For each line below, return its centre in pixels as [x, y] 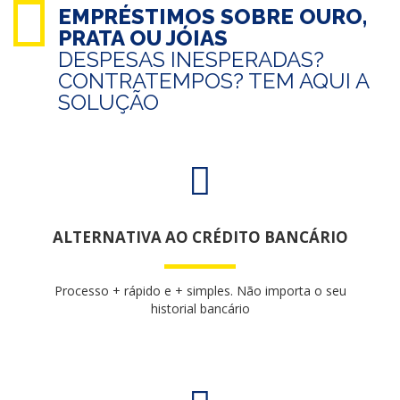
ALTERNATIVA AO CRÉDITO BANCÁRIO [200, 237]
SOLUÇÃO [108, 102]
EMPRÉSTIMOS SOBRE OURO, [212, 17]
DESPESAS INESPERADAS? [191, 59]
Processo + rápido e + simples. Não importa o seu [200, 291]
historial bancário [200, 308]
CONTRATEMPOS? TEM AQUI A [213, 81]
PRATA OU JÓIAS [143, 38]
